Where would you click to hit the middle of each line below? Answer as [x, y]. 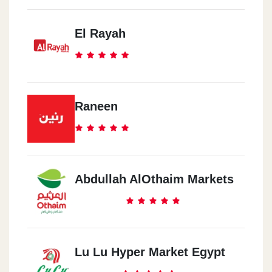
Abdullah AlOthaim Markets [154, 179]
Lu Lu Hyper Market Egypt [150, 252]
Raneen [96, 106]
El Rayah [100, 33]
